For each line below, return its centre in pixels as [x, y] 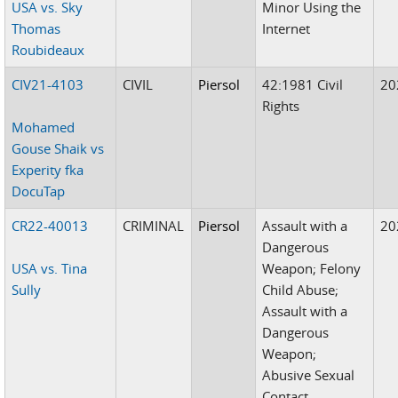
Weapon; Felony [312, 268]
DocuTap [39, 191]
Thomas [36, 28]
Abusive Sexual [309, 374]
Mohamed [44, 127]
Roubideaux [48, 49]
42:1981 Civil [303, 84]
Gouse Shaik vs [58, 148]
